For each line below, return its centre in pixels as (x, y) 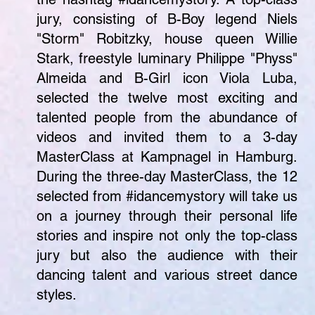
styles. (57, 295)
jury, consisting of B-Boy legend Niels (167, 19)
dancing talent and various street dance (167, 275)
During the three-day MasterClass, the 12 (167, 176)
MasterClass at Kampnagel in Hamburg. (167, 157)
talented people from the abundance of (167, 117)
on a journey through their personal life (167, 216)
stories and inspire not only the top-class (167, 236)
